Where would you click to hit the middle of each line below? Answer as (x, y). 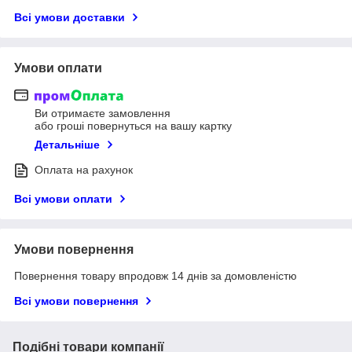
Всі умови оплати (63, 199)
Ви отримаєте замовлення (103, 114)
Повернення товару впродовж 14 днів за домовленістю (156, 276)
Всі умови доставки (70, 17)
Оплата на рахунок (84, 170)
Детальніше (67, 145)
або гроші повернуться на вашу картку (133, 126)
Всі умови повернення (76, 301)
